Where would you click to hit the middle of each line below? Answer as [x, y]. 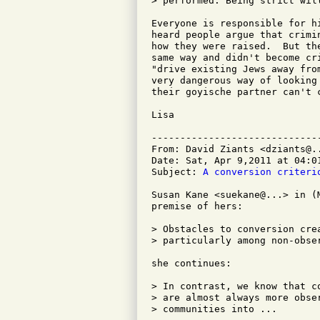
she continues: [191, 263]
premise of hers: [197, 206]
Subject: [177, 172]
